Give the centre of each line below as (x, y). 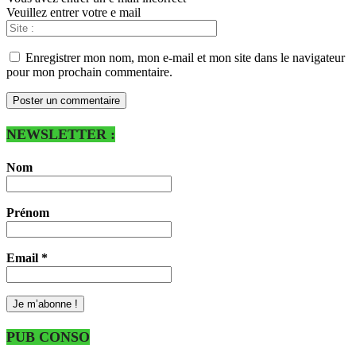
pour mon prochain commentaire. (89, 72)
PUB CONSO (48, 337)
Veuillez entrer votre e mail (74, 13)
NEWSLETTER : (61, 134)
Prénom (28, 212)
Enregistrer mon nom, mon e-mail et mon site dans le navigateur (185, 58)
